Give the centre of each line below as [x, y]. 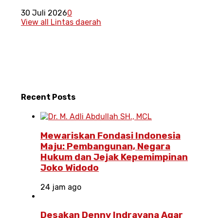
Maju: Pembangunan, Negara [105, 147]
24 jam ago [61, 187]
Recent [36, 97]
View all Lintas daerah [61, 22]
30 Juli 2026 [44, 13]
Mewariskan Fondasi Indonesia [110, 136]
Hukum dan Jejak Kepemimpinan [114, 157]
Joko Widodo [70, 168]
